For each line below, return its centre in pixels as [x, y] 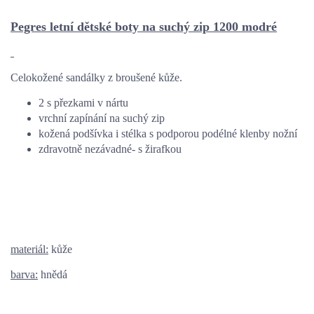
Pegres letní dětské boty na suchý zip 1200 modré [144, 26]
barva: [24, 274]
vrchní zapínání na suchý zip [102, 118]
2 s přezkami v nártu [83, 102]
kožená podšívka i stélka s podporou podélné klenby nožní [168, 133]
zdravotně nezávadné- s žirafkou [114, 149]
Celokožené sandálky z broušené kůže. [96, 77]
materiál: [29, 249]
